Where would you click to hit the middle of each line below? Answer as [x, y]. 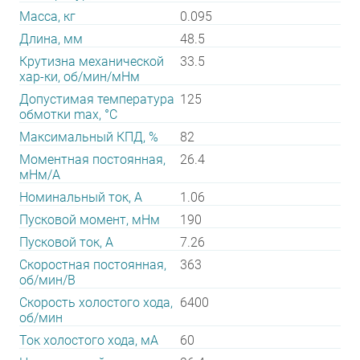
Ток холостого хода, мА [89, 340]
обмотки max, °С [68, 115]
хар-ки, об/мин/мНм [80, 77]
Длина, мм [51, 39]
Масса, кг [47, 16]
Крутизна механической [92, 61]
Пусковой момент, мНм [90, 220]
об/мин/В [47, 280]
